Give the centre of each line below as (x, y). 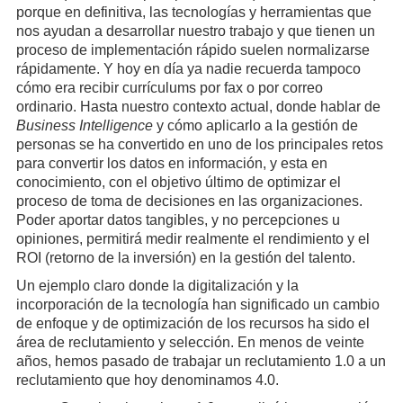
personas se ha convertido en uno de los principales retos (199, 145)
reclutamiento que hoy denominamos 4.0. (147, 381)
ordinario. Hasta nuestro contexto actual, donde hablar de (198, 107)
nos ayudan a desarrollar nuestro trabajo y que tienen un (195, 31)
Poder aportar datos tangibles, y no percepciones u (178, 220)
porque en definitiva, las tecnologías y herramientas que (193, 13)
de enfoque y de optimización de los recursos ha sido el (193, 324)
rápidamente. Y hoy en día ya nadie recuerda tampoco (188, 69)
